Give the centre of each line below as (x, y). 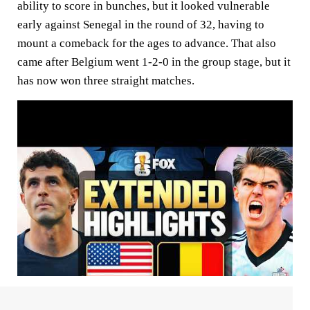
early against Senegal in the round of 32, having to (141, 24)
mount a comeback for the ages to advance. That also (147, 43)
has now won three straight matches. (106, 80)
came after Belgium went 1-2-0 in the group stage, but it (154, 62)
